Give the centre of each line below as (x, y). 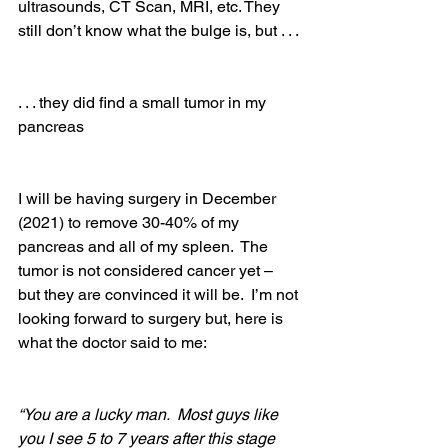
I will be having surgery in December (149, 198)
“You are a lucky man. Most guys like (150, 414)
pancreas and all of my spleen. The (145, 246)
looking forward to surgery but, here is (152, 318)
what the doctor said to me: (114, 342)
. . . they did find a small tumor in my (144, 102)
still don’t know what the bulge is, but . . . (160, 30)
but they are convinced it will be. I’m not (160, 294)
